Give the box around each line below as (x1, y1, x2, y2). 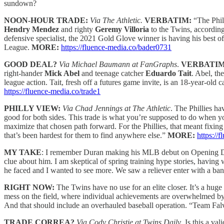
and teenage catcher (79, 68, 145, 77)
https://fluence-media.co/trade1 (4, 86, 100, 95)
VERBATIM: (144, 15, 193, 24)
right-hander (4, 68, 44, 77)
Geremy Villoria (95, 24, 149, 33)
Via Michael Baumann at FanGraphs (59, 59, 177, 68)
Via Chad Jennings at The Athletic (62, 103, 170, 112)
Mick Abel (44, 68, 79, 77)
